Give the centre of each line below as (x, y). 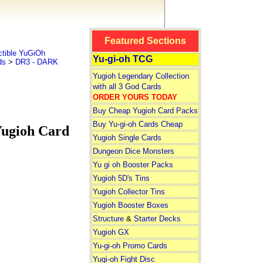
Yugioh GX (111, 232)
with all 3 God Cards (127, 87)
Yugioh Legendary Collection (141, 76)
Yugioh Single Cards (127, 138)
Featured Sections (145, 41)
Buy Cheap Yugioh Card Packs (145, 111)
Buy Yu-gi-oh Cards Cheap (137, 124)
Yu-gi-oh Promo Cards (130, 246)
